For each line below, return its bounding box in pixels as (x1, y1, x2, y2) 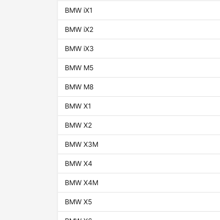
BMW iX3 (65, 44, 94, 53)
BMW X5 (65, 197, 93, 206)
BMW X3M (65, 140, 99, 149)
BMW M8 (65, 82, 94, 91)
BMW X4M (65, 178, 99, 187)
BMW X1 (65, 102, 92, 110)
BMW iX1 (65, 6, 93, 15)
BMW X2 (65, 121, 92, 130)
